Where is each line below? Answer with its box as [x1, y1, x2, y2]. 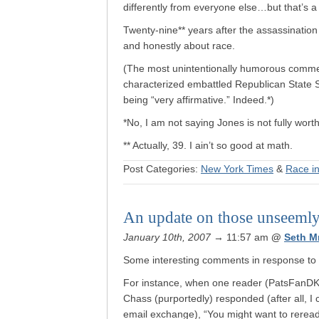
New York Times [201, 163, 273, 174]
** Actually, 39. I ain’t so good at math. [123, 140, 293, 151]
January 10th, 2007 [123, 231, 211, 243]
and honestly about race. [123, 40, 235, 51]
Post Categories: [123, 163, 201, 174]
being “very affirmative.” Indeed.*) [123, 94, 274, 105]
